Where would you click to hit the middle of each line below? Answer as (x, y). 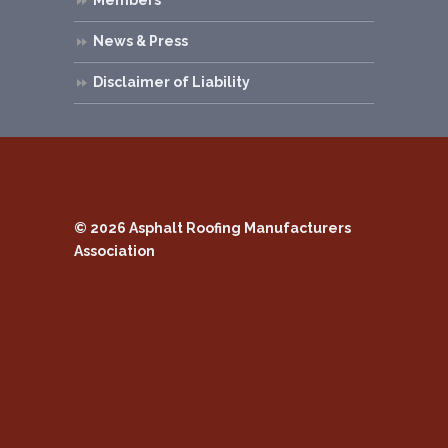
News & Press (140, 40)
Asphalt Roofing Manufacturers (240, 228)
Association (114, 251)
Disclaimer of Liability (171, 81)
